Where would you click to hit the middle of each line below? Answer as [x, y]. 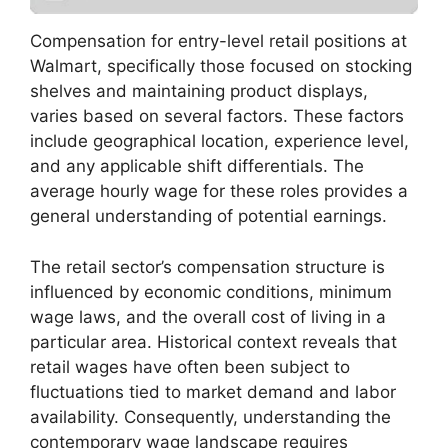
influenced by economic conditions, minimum [211, 291]
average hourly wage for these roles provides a [219, 191]
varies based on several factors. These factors [217, 116]
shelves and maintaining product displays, [199, 91]
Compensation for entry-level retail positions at [218, 41]
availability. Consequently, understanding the [210, 416]
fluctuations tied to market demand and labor [213, 391]
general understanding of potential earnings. [208, 216]
